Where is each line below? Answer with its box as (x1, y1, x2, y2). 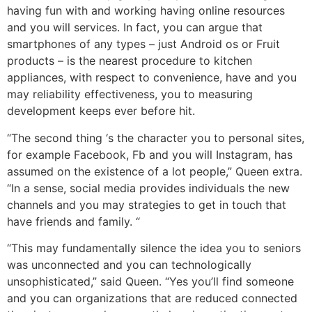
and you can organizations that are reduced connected (7, 290, 297, 305)
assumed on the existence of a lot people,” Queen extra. (7, 164, 302, 178)
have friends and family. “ (7, 214, 140, 228)
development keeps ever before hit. (7, 104, 195, 118)
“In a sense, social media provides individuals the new (7, 180, 290, 195)
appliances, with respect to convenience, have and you (7, 70, 297, 85)
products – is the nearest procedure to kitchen (7, 54, 252, 68)
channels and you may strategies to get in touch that (7, 197, 286, 212)
